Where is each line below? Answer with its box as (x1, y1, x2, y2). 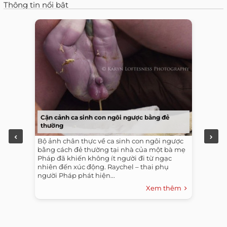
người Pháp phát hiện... (37, 171, 115, 179)
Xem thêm (146, 183, 184, 192)
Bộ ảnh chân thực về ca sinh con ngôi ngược (37, 136, 183, 145)
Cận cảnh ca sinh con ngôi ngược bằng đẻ (41, 113, 170, 121)
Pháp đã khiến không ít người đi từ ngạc (37, 154, 172, 162)
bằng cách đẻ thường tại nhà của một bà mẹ (37, 145, 185, 154)
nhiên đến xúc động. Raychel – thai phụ (37, 162, 169, 171)
